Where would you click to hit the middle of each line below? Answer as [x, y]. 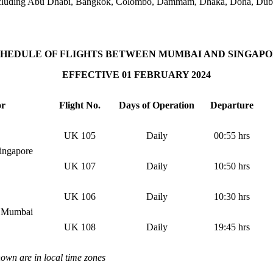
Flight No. [80, 105]
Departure [232, 105]
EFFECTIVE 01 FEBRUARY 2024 [136, 74]
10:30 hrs [232, 196]
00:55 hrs [232, 135]
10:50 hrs [232, 166]
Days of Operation [157, 105]
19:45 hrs [232, 227]
